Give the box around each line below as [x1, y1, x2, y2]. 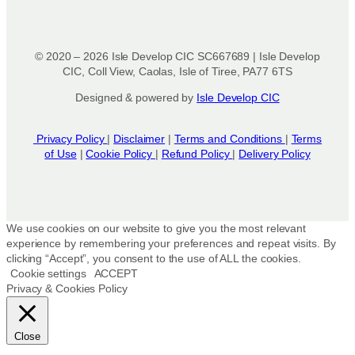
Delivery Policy [239, 147, 311, 161]
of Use [44, 147, 77, 161]
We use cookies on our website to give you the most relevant [6, 221, 307, 235]
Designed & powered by [75, 91, 197, 105]
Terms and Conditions [174, 132, 285, 146]
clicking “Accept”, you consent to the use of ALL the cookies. [6, 251, 301, 265]
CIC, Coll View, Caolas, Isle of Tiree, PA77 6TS [63, 64, 292, 78]
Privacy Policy [32, 132, 108, 146]
